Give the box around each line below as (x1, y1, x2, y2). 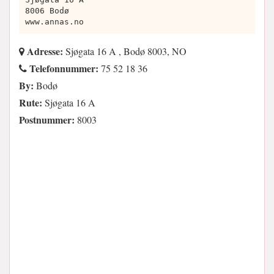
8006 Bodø (25, 6, 69, 15)
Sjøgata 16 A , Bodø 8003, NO (63, 44, 187, 57)
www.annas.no (25, 17, 84, 26)
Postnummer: (19, 112, 75, 127)
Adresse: (24, 43, 63, 58)
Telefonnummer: (27, 61, 98, 75)
